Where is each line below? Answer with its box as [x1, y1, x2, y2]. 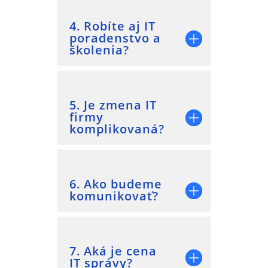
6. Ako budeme [69, 175, 162, 192]
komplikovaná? [69, 120, 165, 137]
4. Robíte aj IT [69, 17, 156, 34]
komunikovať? [69, 187, 159, 204]
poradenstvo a [69, 29, 161, 46]
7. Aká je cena [69, 242, 157, 259]
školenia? [69, 41, 129, 58]
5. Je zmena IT [69, 96, 157, 113]
